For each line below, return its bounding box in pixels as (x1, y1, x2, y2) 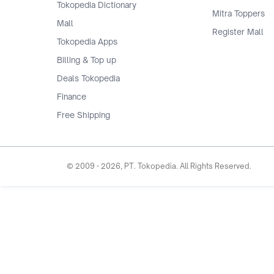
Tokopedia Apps (57, 36, 117, 46)
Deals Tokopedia (57, 73, 120, 83)
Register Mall (212, 26, 264, 37)
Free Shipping (57, 109, 110, 120)
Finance (57, 91, 86, 102)
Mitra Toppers (212, 8, 265, 18)
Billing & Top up (57, 54, 116, 65)
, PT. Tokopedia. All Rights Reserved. (120, 161, 251, 171)
